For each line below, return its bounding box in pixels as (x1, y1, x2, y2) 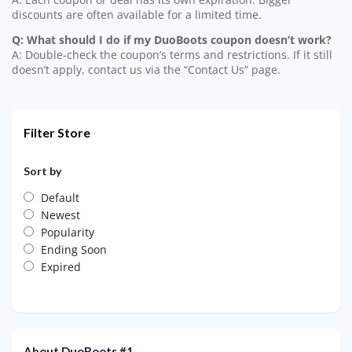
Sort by (24, 164, 61, 178)
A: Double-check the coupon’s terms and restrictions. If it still (12, 48, 332, 63)
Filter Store (24, 125, 90, 141)
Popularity (41, 225, 94, 240)
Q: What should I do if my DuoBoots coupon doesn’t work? (12, 33, 332, 48)
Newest (41, 207, 80, 223)
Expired (41, 259, 81, 275)
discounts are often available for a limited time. (12, 7, 262, 22)
